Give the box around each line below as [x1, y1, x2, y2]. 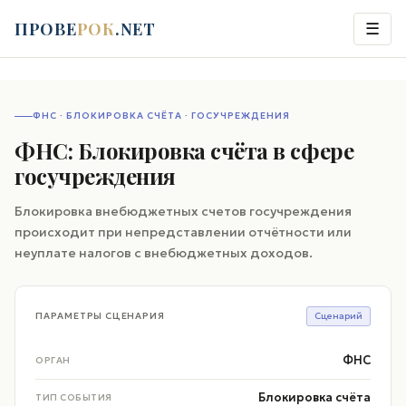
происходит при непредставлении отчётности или [14, 224, 352, 240]
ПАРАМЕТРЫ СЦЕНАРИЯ [35, 310, 165, 322]
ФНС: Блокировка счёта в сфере [14, 136, 354, 165]
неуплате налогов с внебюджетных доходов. [14, 245, 313, 261]
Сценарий [314, 310, 362, 322]
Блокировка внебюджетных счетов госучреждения [14, 203, 352, 219]
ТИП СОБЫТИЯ [35, 391, 112, 403]
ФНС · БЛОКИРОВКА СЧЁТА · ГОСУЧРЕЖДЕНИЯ [33, 110, 290, 121]
